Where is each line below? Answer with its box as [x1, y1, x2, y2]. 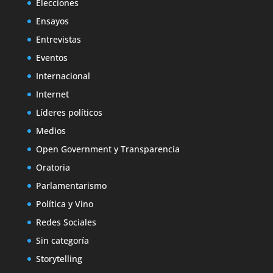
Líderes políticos [35, 106, 102, 118]
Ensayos [35, 15, 69, 27]
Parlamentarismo [35, 179, 107, 191]
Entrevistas [35, 33, 81, 45]
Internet [35, 88, 69, 100]
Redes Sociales [35, 216, 96, 228]
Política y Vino [35, 197, 93, 210]
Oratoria [35, 161, 70, 173]
